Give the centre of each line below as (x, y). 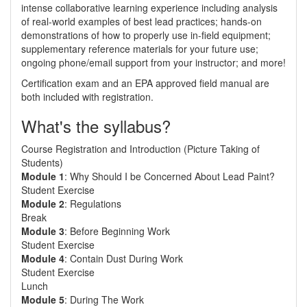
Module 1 (43, 176)
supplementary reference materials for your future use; (140, 49)
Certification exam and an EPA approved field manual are (145, 83)
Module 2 (43, 204)
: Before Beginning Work (117, 231)
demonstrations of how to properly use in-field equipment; (146, 35)
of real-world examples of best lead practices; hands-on (142, 21)
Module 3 (43, 231)
